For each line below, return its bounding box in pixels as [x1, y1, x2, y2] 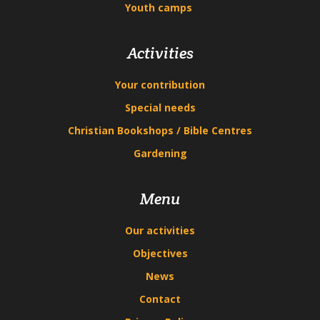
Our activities [125, 223, 195, 237]
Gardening [133, 146, 187, 160]
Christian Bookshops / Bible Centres [68, 123, 252, 137]
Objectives [132, 246, 188, 260]
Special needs [124, 100, 196, 114]
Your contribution [115, 77, 205, 91]
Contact [139, 291, 181, 306]
